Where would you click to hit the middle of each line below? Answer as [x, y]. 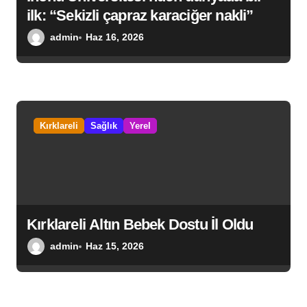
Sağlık [104, 126]
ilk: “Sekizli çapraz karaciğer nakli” [140, 16]
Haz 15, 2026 [115, 246]
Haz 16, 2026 [115, 37]
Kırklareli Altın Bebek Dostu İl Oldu [140, 225]
